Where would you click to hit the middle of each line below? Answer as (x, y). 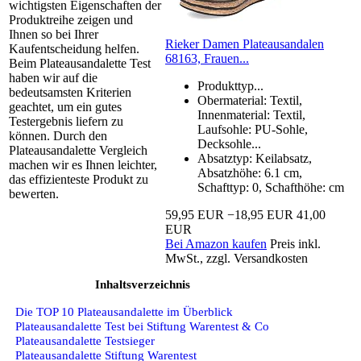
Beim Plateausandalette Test (80, 64)
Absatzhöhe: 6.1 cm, (250, 173)
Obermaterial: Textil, (250, 101)
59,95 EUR (195, 215)
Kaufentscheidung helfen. (74, 49)
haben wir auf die (53, 78)
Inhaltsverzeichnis (142, 284)
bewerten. (34, 194)
